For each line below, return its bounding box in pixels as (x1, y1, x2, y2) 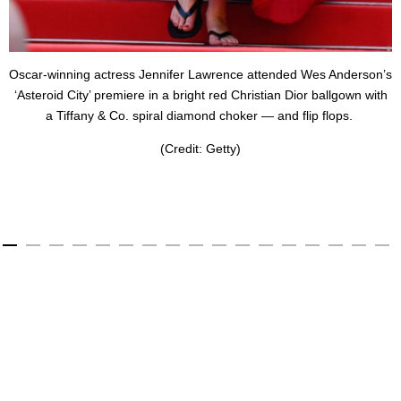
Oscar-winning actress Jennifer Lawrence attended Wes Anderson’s (9, 67, 392, 81)
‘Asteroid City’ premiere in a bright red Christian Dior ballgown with (13, 88, 388, 102)
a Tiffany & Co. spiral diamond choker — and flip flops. (45, 108, 356, 123)
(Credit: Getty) (160, 141, 241, 156)
